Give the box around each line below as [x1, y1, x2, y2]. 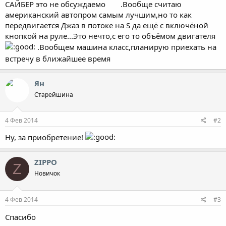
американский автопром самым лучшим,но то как [5, 9, 192, 20]
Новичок [34, 169, 60, 178]
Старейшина [34, 90, 73, 99]
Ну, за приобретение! [5, 132, 85, 142]
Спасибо [5, 211, 38, 222]
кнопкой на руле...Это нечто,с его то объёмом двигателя [5, 30, 215, 41]
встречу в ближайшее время [5, 53, 112, 64]
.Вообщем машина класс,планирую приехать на [35, 41, 216, 52]
